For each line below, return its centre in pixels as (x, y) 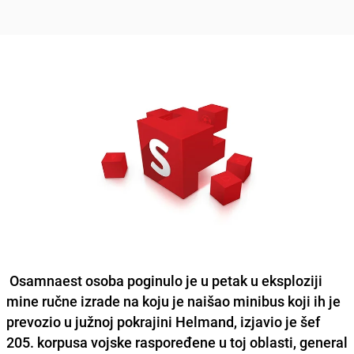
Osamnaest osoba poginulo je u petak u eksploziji (164, 280)
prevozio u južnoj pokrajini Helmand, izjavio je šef (163, 321)
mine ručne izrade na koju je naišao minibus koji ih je (173, 301)
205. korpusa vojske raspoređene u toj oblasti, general (177, 342)
